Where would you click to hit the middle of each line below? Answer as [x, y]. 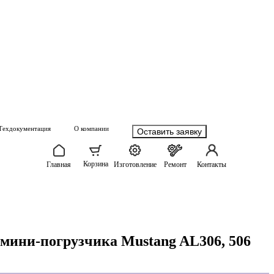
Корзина [95, 164]
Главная [59, 164]
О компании [91, 128]
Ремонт [175, 164]
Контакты [212, 165]
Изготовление [135, 164]
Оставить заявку [169, 131]
